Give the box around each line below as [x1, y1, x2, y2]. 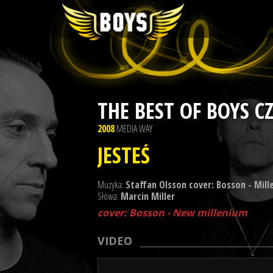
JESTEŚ [97, 140, 150, 170]
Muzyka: [97, 178, 126, 191]
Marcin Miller [121, 190, 175, 203]
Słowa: [97, 190, 121, 203]
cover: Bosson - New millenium [97, 206, 247, 219]
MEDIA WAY [116, 122, 152, 135]
